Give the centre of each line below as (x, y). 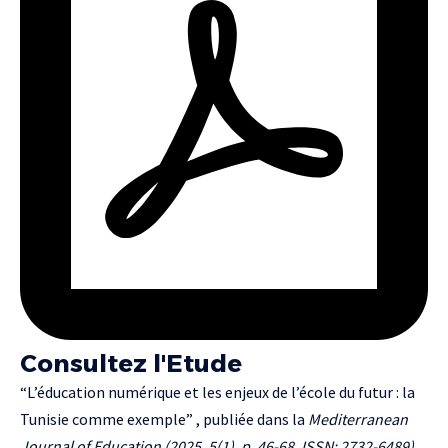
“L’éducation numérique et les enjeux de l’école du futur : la (217, 392)
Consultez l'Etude (131, 363)
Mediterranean (358, 419)
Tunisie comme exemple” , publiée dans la (164, 419)
